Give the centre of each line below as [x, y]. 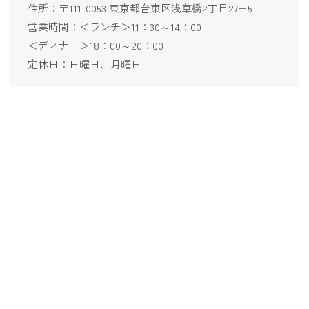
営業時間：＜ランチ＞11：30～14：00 [114, 26]
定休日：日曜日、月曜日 [84, 63]
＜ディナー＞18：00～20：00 [96, 45]
